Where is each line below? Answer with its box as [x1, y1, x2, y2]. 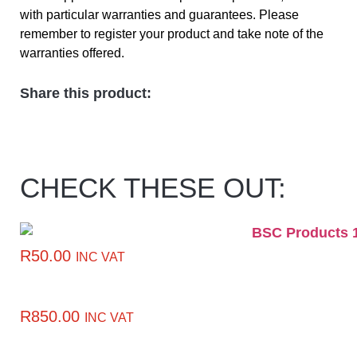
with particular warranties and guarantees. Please [20, 7, 299, 22]
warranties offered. [20, 45, 124, 60]
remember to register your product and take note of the [20, 26, 324, 41]
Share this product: [20, 85, 151, 102]
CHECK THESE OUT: [20, 172, 286, 204]
